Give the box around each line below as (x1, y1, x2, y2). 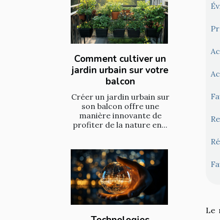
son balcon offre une (81, 101, 159, 111)
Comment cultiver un (74, 52, 166, 65)
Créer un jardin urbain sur (71, 91, 169, 102)
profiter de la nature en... (73, 119, 167, 130)
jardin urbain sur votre (72, 63, 168, 77)
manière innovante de (79, 110, 162, 120)
